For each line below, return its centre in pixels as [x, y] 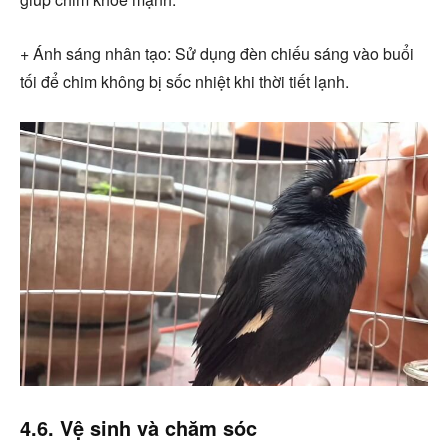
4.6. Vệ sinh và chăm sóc [138, 427]
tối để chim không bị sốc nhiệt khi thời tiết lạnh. [184, 81]
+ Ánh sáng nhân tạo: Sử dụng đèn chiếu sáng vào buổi [217, 53]
